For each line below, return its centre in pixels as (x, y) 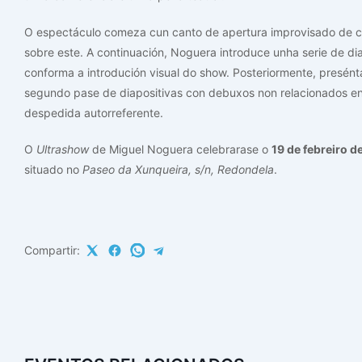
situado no (53, 169)
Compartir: (52, 250)
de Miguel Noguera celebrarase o (180, 149)
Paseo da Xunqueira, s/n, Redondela (178, 169)
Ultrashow (63, 149)
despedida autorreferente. (94, 113)
